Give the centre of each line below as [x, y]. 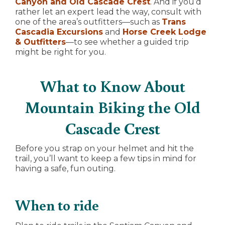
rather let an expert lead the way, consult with [108, 12]
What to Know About [113, 86]
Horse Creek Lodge [164, 32]
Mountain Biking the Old [113, 107]
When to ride [57, 205]
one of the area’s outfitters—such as [88, 22]
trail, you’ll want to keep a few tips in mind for [106, 159]
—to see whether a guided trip [127, 42]
